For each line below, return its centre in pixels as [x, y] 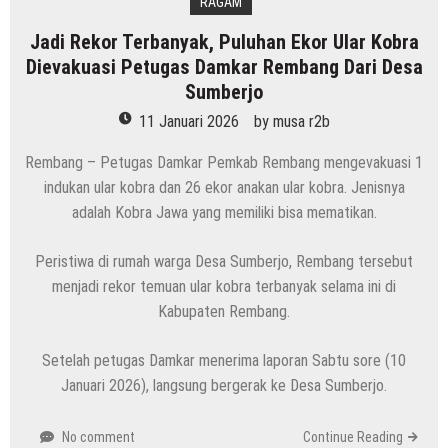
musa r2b [301, 122]
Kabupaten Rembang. [224, 312]
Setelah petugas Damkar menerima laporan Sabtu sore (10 [224, 361]
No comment [98, 437]
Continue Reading [353, 437]
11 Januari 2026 [188, 122]
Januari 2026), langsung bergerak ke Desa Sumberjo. [224, 386]
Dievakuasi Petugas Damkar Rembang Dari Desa [224, 67]
